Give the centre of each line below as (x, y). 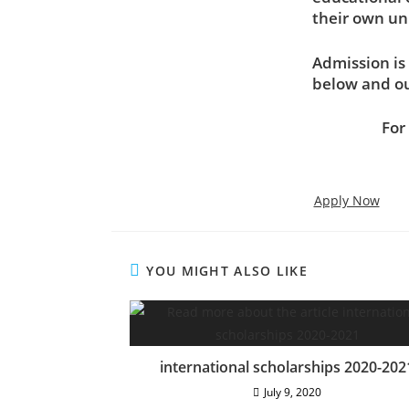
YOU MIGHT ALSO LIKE (227, 270)
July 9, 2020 (293, 392)
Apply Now (346, 200)
